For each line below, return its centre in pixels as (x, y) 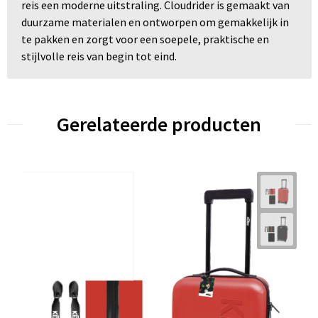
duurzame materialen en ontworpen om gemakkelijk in (155, 22)
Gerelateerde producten (159, 125)
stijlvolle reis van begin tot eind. (99, 56)
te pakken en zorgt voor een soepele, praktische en (145, 39)
